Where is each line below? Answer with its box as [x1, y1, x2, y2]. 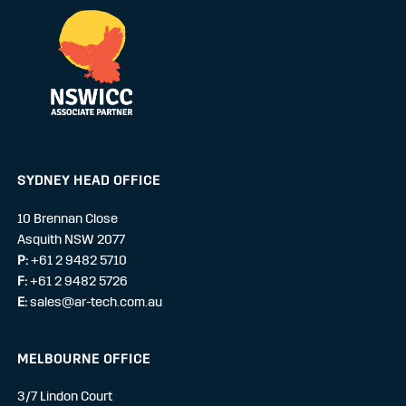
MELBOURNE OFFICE [16, 350, 150, 367]
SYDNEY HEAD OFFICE [16, 172, 160, 189]
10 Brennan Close [16, 209, 118, 227]
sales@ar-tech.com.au [29, 293, 162, 310]
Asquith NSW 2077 [16, 230, 125, 247]
